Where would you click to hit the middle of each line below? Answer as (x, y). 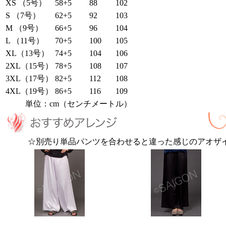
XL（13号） (27, 53)
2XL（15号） (29, 66)
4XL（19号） (29, 91)
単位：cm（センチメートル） (78, 103)
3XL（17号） (29, 78)
